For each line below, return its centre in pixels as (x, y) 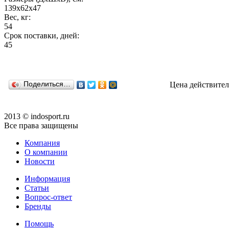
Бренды (38, 207)
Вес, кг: (17, 17)
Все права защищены (41, 126)
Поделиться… (47, 84)
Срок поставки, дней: (42, 36)
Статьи (37, 188)
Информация (47, 179)
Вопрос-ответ (48, 197)
